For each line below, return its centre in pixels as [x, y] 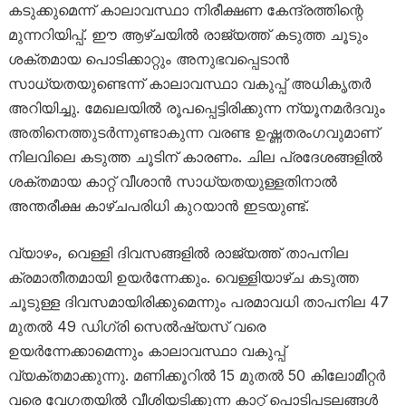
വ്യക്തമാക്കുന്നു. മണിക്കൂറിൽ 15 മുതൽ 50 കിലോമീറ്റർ [196, 375]
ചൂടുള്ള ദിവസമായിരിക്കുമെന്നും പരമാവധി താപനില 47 [198, 301]
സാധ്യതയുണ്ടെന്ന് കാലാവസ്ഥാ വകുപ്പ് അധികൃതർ [189, 83]
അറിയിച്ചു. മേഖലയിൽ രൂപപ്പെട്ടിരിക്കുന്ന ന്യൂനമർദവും [196, 107]
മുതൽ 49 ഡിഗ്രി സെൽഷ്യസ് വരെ [136, 326]
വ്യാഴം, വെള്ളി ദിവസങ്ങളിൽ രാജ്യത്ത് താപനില [178, 252]
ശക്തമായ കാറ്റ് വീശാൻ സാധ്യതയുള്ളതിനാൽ [172, 181]
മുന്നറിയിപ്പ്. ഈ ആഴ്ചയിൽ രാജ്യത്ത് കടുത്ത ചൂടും [188, 34]
